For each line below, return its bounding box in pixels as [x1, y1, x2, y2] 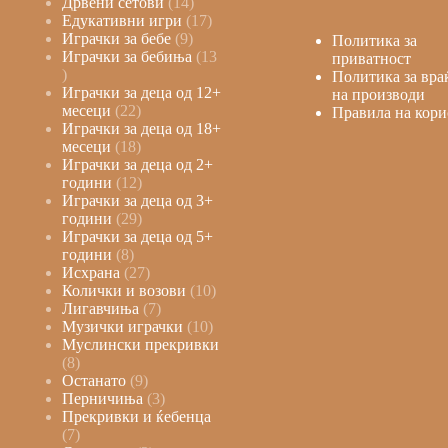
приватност [331, 50, 411, 68]
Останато [61, 371, 126, 389]
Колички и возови [61, 281, 186, 299]
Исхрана [61, 263, 120, 281]
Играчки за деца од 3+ [61, 191, 213, 209]
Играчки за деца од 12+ [61, 83, 221, 101]
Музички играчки [61, 317, 183, 335]
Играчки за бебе [61, 29, 171, 47]
